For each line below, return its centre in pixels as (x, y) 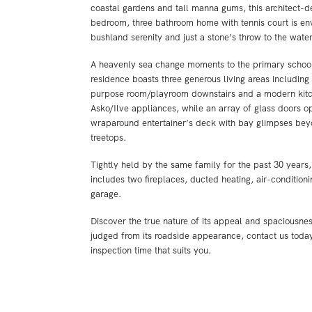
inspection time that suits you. (150, 250)
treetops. (108, 138)
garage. (106, 194)
